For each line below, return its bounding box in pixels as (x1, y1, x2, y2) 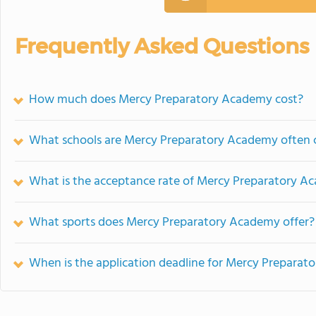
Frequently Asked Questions (15, 33, 309, 59)
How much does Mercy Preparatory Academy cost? (29, 90, 303, 110)
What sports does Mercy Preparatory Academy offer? (29, 212, 315, 233)
